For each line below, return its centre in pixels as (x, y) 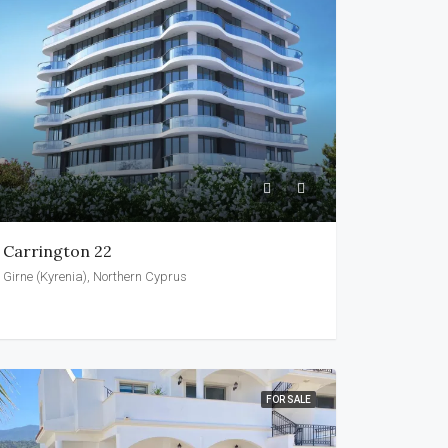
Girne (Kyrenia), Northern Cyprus (94, 276)
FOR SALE (288, 399)
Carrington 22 (57, 250)
